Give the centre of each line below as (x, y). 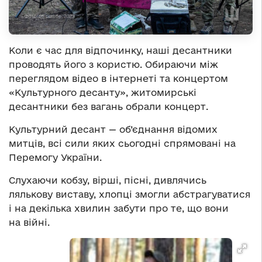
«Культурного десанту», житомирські (103, 93)
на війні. (29, 223)
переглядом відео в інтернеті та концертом (118, 79)
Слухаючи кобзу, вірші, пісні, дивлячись (108, 180)
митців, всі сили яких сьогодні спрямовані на (122, 144)
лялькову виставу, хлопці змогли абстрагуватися (130, 194)
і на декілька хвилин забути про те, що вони (119, 208)
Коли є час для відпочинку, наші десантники (120, 51)
